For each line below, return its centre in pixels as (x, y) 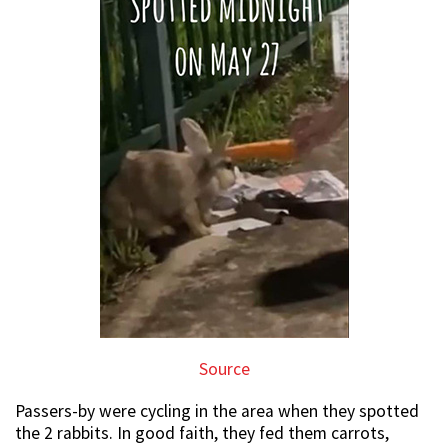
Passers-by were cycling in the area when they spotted (217, 411)
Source (224, 369)
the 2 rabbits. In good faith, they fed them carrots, (202, 433)
